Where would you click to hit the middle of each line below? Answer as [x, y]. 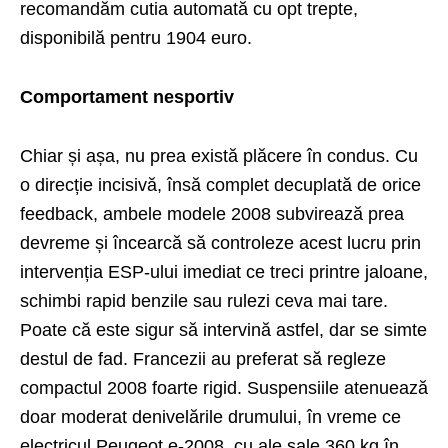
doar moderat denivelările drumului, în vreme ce [210, 416]
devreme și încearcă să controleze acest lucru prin [220, 242]
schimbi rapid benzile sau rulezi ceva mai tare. [204, 300]
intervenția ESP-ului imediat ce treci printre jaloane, [224, 271]
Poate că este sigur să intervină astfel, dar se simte [223, 329]
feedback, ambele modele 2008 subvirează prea [212, 213]
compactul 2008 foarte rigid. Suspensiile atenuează [224, 387]
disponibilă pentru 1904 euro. [136, 37]
